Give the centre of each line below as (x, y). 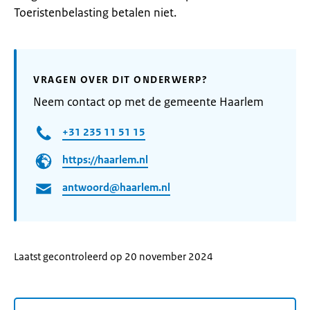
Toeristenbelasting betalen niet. (95, 12)
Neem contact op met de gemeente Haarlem (148, 102)
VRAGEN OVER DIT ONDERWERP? (120, 80)
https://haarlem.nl (105, 160)
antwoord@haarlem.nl (116, 188)
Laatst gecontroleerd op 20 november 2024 (113, 256)
